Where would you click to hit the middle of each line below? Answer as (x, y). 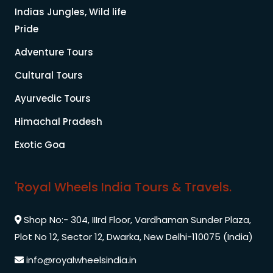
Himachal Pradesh (58, 121)
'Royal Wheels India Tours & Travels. (123, 187)
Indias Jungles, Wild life (70, 12)
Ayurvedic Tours (53, 98)
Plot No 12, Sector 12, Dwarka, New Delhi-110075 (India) (134, 236)
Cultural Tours (49, 75)
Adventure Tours (54, 52)
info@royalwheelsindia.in (80, 260)
